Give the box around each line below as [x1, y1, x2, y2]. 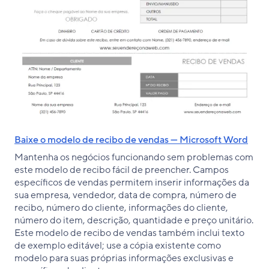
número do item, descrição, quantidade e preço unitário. [14, 213, 253, 227]
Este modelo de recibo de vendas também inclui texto [14, 226, 244, 240]
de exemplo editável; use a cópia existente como [14, 238, 221, 252]
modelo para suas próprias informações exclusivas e [14, 251, 234, 265]
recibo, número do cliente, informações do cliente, [14, 201, 228, 214]
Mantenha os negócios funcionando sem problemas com [14, 150, 253, 164]
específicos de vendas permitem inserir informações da [14, 175, 249, 189]
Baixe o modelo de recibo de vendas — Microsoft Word [14, 133, 248, 147]
